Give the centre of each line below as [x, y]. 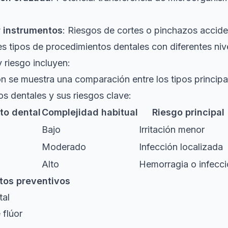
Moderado [64, 147]
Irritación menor [172, 129]
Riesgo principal [188, 112]
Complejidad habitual [90, 112]
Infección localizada [181, 147]
